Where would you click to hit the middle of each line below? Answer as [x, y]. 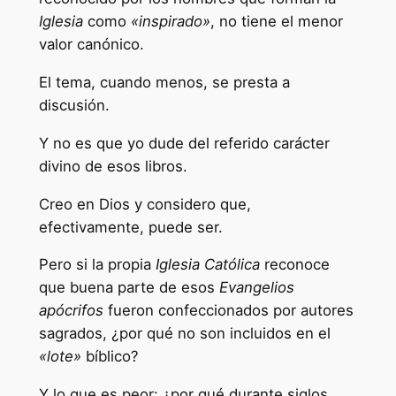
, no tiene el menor [276, 22]
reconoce [294, 265]
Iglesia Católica [207, 265]
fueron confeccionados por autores [228, 311]
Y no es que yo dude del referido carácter [184, 143]
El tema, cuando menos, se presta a [164, 83]
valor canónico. [91, 45]
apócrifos [71, 311]
